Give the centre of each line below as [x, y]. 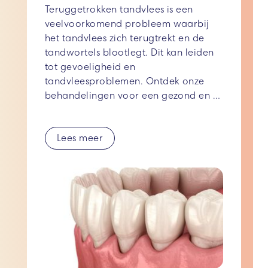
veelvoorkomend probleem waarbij [127, 24]
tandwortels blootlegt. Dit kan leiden [130, 53]
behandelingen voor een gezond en [128, 96]
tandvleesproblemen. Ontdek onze [125, 81]
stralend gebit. [79, 110]
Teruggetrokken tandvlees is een [119, 10]
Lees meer [80, 138]
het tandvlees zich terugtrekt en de [125, 38]
